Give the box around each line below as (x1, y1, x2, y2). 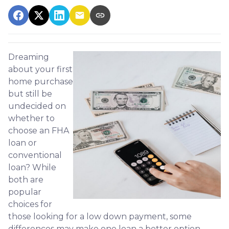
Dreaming (8, 52, 49, 62)
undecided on (8, 101, 66, 111)
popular (8, 187, 41, 197)
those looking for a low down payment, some (8, 211, 192, 221)
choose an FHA (8, 125, 69, 135)
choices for (8, 199, 52, 209)
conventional (8, 150, 62, 160)
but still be (8, 88, 52, 99)
